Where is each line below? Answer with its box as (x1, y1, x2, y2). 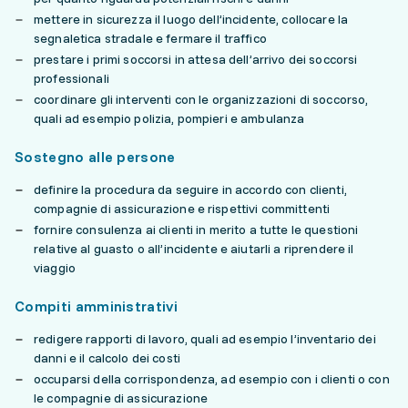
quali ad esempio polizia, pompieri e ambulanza (34, 110, 305, 127)
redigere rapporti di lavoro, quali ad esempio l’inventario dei (34, 331, 376, 347)
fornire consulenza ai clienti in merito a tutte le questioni (34, 221, 359, 238)
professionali (34, 70, 109, 87)
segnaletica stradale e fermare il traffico (34, 30, 267, 46)
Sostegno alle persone (15, 148, 176, 166)
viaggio (34, 260, 76, 276)
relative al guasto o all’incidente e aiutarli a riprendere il (34, 240, 354, 257)
